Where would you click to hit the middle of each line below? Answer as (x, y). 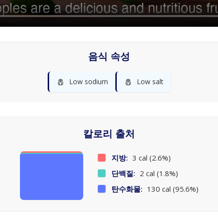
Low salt (150, 82)
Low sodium (88, 82)
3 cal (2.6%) (150, 158)
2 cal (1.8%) (158, 173)
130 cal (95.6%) (172, 189)
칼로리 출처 (109, 134)
